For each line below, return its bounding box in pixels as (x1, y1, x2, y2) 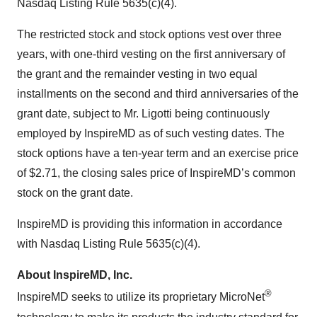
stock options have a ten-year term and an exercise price (17, 147, 299, 160)
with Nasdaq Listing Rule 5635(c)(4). (17, 238, 200, 250)
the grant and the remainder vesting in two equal (17, 68, 258, 81)
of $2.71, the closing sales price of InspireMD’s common (17, 167, 296, 180)
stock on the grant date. (17, 187, 133, 200)
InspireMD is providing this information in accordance (17, 218, 282, 231)
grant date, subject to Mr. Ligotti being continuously (17, 108, 270, 120)
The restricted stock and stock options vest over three (17, 28, 282, 41)
